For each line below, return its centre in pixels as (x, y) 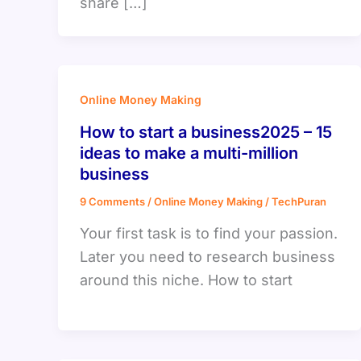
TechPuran (299, 202)
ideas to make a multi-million (189, 154)
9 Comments (112, 202)
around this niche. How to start (186, 280)
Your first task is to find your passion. (209, 233)
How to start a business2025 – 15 (206, 133)
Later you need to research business (207, 256)
